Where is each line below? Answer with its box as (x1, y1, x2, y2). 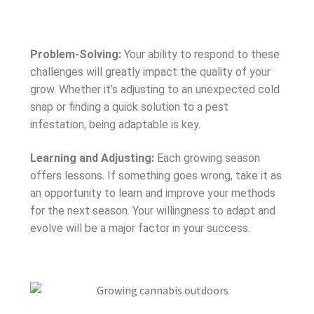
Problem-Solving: (29, 48, 121, 62)
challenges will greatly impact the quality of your (29, 65, 271, 79)
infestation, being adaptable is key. (29, 118, 200, 132)
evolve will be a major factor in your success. (29, 221, 250, 235)
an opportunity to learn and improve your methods (29, 186, 275, 200)
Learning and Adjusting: (29, 151, 154, 165)
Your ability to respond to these (121, 48, 280, 62)
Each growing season (153, 151, 260, 165)
